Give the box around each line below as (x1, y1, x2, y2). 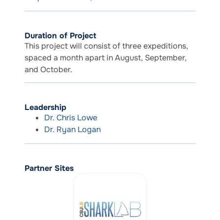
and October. (25, 64, 72, 75)
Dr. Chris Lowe (44, 112, 97, 123)
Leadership (25, 102, 66, 113)
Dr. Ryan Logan (44, 124, 101, 135)
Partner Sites (25, 163, 74, 174)
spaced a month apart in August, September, (25, 52, 187, 63)
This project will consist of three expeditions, (25, 40, 188, 51)
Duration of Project (25, 30, 96, 41)
